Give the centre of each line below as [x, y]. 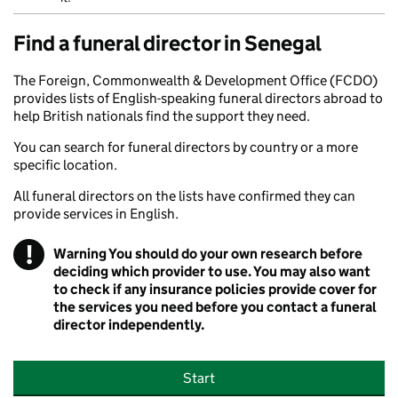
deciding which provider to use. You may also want [212, 271]
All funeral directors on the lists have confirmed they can [184, 196]
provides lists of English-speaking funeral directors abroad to [198, 98]
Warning [80, 254]
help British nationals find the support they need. [162, 116]
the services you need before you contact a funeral [215, 307]
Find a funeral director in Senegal [167, 43]
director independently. [129, 325]
